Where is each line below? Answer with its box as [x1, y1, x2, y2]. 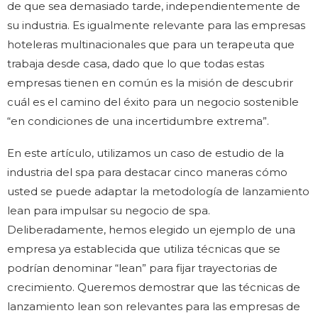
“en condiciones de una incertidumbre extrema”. [7, 114, 269, 128]
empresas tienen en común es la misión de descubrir [7, 75, 293, 89]
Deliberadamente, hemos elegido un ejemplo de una [7, 222, 295, 236]
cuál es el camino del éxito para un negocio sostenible [7, 94, 299, 109]
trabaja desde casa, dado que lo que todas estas [7, 56, 264, 70]
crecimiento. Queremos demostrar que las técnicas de [7, 280, 300, 294]
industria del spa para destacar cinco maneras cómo [7, 165, 287, 179]
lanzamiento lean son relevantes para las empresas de [7, 299, 300, 313]
